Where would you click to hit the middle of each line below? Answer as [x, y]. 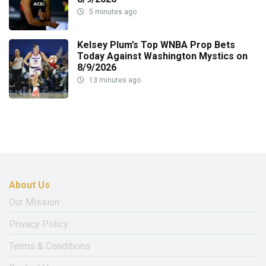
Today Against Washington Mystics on [162, 56]
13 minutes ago [114, 80]
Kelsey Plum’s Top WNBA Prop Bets [156, 45]
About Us [29, 185]
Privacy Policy [39, 224]
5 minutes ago [112, 12]
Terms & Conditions [50, 246]
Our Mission [34, 202]
